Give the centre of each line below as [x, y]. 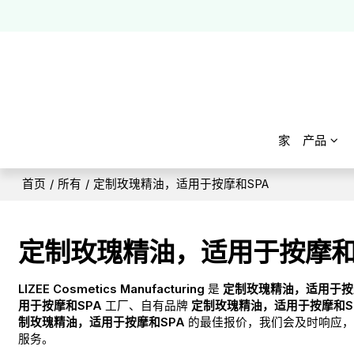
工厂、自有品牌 [147, 306]
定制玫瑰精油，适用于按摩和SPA [181, 185]
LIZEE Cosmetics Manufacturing [112, 290]
